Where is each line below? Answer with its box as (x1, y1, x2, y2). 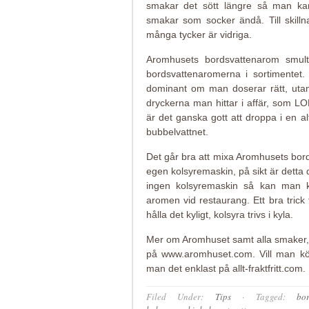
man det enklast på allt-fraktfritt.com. (146, 263, 306, 275)
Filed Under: (146, 290, 215, 303)
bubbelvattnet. (146, 126, 208, 138)
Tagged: (255, 290, 297, 303)
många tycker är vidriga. (146, 29, 252, 41)
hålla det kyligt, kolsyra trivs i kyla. (146, 209, 293, 221)
